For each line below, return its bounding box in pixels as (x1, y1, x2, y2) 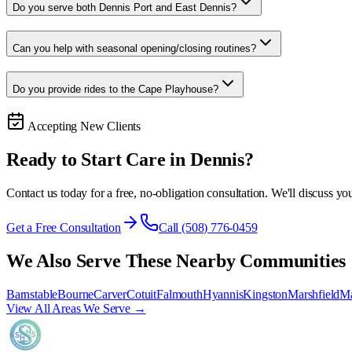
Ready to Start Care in (6, 149, 190, 170)
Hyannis (202, 287, 244, 301)
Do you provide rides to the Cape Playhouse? (13, 82, 218, 95)
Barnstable (6, 287, 58, 301)
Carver (93, 287, 127, 301)
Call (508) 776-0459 (158, 221, 258, 235)
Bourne (57, 287, 94, 301)
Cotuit (126, 287, 157, 301)
